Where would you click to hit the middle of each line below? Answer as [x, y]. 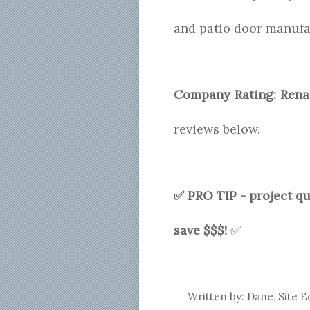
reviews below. [217, 129]
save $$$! [200, 230]
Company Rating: [225, 94]
